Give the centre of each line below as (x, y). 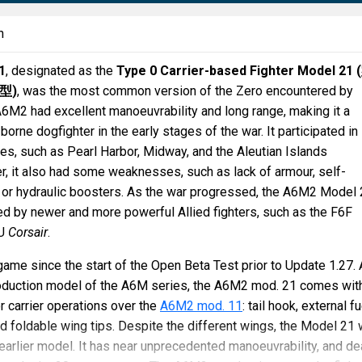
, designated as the (61, 71)
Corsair (28, 232)
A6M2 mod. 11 (201, 306)
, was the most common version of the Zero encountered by (185, 91)
